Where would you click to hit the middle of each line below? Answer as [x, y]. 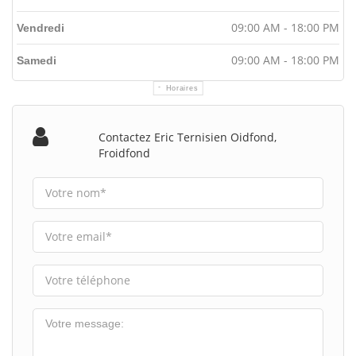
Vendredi [41, 27]
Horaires [182, 88]
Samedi [37, 60]
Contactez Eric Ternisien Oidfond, [188, 137]
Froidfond [125, 153]
